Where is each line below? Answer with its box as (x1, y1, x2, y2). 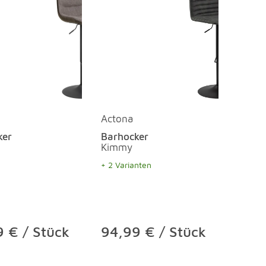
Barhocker (101, 130, 148, 142)
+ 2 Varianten (101, 159, 151, 170)
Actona (101, 112, 133, 125)
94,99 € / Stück (101, 223, 206, 240)
